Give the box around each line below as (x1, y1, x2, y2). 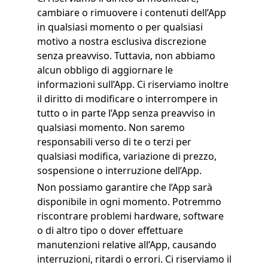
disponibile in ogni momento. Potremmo (36, 195, 221, 208)
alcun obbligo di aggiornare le (36, 63, 173, 77)
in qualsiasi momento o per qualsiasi (36, 20, 203, 33)
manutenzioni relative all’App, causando (36, 238, 217, 251)
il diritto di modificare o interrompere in (36, 92, 218, 105)
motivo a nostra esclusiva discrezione (36, 35, 206, 48)
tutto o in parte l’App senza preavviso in (36, 106, 215, 120)
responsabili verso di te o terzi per (36, 135, 191, 148)
